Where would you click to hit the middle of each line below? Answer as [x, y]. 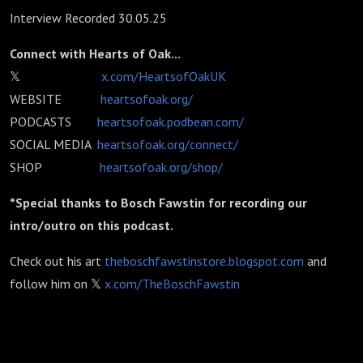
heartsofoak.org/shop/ [161, 167]
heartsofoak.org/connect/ [168, 144]
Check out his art [57, 261]
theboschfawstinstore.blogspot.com [204, 261]
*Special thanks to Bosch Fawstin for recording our [158, 203]
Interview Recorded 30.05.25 [88, 18]
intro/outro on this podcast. [92, 225]
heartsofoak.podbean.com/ [171, 122]
